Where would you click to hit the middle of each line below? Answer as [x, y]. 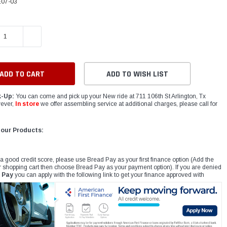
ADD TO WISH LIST [138, 74]
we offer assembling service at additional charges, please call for [128, 104]
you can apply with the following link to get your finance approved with [109, 175]
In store [27, 104]
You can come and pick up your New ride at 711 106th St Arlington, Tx [110, 97]
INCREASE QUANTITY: [59, 36]
